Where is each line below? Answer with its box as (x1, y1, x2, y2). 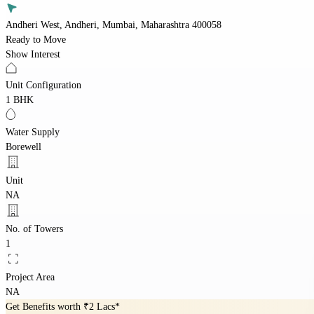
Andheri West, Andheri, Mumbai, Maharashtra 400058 (6, 19, 221, 30)
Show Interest (6, 48, 60, 60)
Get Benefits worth (6, 301, 83, 312)
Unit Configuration (6, 79, 81, 90)
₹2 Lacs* (83, 301, 120, 312)
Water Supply (6, 126, 60, 137)
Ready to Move (6, 34, 66, 45)
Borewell (6, 141, 41, 152)
